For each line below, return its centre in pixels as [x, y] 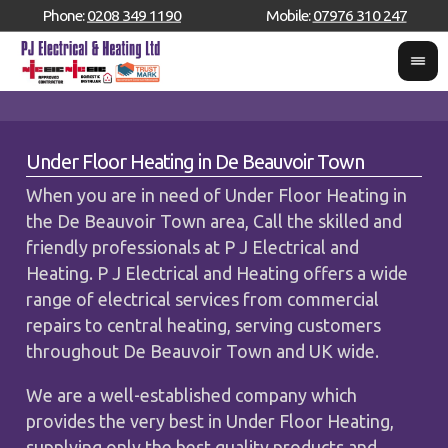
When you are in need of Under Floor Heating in [217, 194]
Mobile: [289, 14]
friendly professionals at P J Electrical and [193, 246]
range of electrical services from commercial [203, 298]
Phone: [65, 14]
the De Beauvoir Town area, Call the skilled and [214, 220]
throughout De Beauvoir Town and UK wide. [203, 350]
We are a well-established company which [192, 394]
